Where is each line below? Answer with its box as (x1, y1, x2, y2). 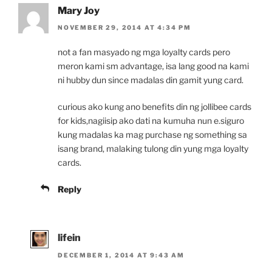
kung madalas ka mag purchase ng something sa (58, 129, 247, 140)
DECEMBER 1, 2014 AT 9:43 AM (58, 251, 185, 259)
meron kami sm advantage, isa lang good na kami (58, 61, 249, 72)
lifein (58, 232, 81, 244)
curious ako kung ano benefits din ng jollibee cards (58, 101, 251, 112)
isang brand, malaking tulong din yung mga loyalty (58, 143, 248, 154)
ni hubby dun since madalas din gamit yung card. (58, 75, 243, 86)
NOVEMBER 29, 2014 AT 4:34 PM (58, 24, 191, 32)
